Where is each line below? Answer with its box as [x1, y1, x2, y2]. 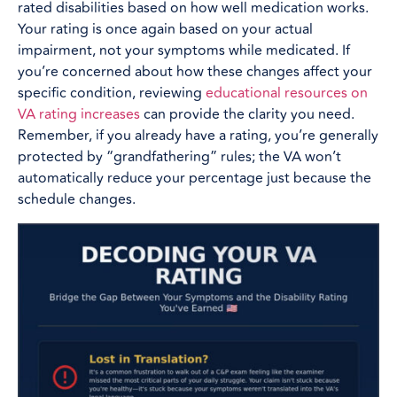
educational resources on [206, 82, 368, 105]
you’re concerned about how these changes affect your [18, 61, 372, 83]
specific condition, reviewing [18, 82, 206, 105]
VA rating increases [18, 104, 140, 126]
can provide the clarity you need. [140, 104, 354, 126]
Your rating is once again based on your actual [18, 19, 313, 41]
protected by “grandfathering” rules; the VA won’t [18, 146, 341, 168]
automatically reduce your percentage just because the [18, 167, 371, 190]
